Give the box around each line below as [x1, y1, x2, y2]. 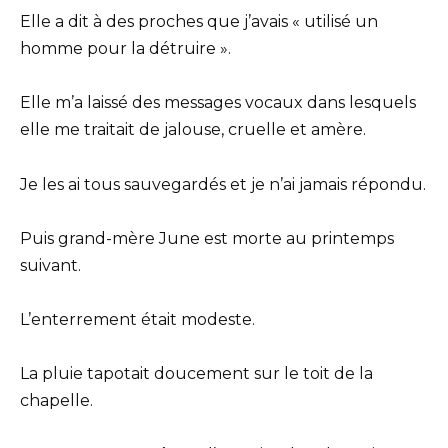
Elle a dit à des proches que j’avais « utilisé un [20, 12, 378, 32]
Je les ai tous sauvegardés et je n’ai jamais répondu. [20, 174, 426, 194]
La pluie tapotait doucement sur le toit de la [20, 364, 373, 384]
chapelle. [20, 391, 93, 411]
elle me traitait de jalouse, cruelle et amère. [20, 120, 366, 140]
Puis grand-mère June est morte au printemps [20, 228, 394, 248]
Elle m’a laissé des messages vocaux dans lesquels [20, 93, 416, 113]
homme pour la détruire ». [20, 39, 231, 59]
